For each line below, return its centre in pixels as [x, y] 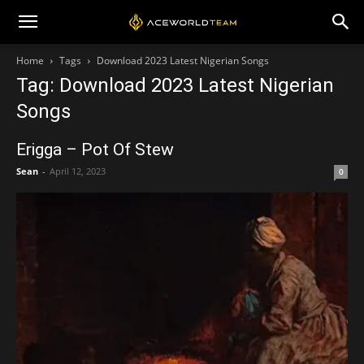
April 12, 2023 [78, 171]
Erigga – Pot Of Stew [95, 149]
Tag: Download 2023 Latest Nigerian [175, 85]
